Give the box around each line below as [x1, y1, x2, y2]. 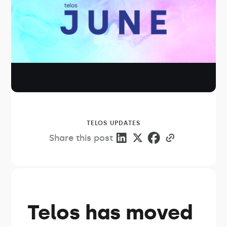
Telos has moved [27, 200, 193, 225]
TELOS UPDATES [86, 119, 141, 127]
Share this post [49, 132, 113, 143]
